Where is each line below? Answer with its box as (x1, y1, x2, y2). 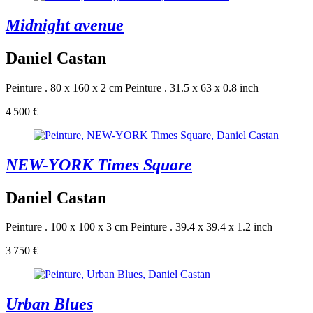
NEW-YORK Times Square (6, 155, 192, 174)
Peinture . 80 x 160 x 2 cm (6, 81, 122, 94)
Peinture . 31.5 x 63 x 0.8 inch (125, 81, 259, 94)
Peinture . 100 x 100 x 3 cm (6, 221, 128, 233)
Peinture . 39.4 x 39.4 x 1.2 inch (131, 221, 272, 233)
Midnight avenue (6, 15, 124, 34)
